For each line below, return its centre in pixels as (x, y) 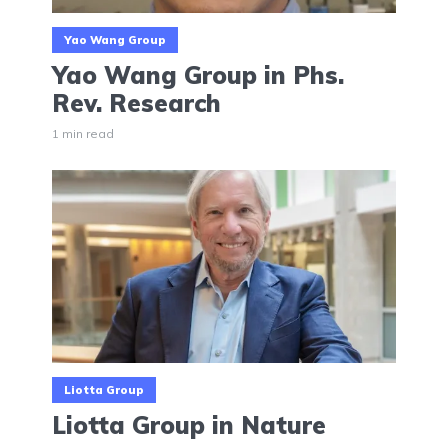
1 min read (83, 133)
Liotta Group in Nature (189, 425)
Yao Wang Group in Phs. (198, 74)
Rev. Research (136, 102)
